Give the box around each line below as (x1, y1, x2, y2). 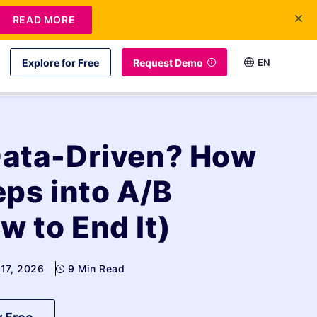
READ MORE (12, 13, 76, 25)
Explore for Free (22, 56, 100, 69)
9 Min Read (67, 263, 125, 275)
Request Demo (133, 56, 203, 69)
